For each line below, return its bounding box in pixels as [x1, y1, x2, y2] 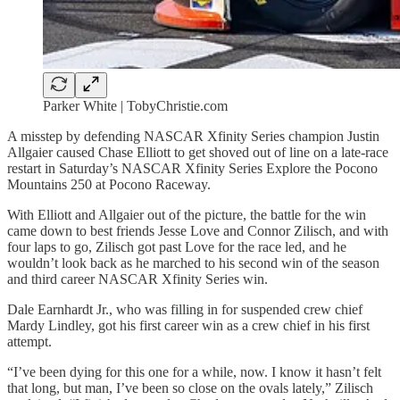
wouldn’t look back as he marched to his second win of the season [7, 255, 379, 271]
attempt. [7, 334, 52, 350]
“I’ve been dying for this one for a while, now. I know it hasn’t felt [7, 364, 381, 380]
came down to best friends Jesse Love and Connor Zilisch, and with [7, 223, 388, 239]
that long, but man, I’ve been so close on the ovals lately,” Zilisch [7, 380, 373, 396]
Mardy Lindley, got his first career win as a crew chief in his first [7, 318, 370, 334]
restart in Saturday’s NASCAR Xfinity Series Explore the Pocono [7, 161, 378, 177]
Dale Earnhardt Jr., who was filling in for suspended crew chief [7, 302, 362, 318]
